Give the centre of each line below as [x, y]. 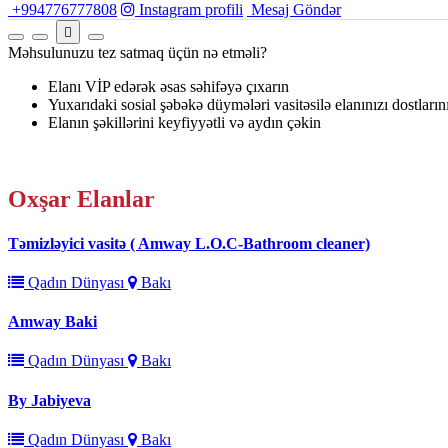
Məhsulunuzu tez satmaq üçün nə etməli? [137, 53]
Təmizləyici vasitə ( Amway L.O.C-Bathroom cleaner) [189, 243]
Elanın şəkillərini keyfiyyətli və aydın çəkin [184, 123]
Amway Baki [52, 322]
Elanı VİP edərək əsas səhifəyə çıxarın [168, 87]
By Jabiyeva [49, 400]
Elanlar [116, 199]
